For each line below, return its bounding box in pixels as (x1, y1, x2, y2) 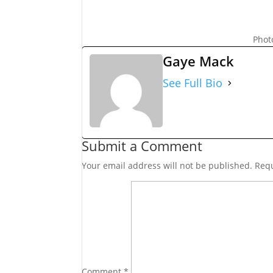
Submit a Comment (82, 136, 203, 155)
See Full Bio (163, 75, 223, 90)
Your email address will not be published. (82, 160, 253, 171)
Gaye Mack (163, 52, 235, 70)
